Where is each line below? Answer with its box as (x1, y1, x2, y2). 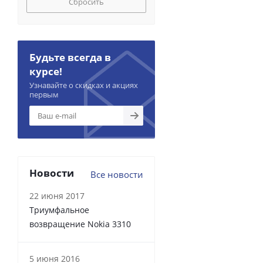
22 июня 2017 (29, 190, 85, 201)
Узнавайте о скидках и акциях (29, 80, 138, 90)
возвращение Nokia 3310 (29, 218, 131, 230)
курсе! (29, 65, 62, 78)
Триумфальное (29, 204, 89, 215)
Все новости (90, 168, 143, 180)
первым (29, 89, 59, 100)
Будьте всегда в (29, 50, 111, 64)
